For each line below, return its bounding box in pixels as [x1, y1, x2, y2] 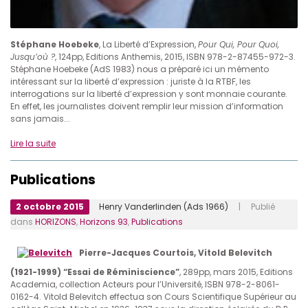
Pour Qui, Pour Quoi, [198, 38, 279, 51]
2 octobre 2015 [16, 201, 84, 213]
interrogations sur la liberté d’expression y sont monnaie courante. [10, 88, 287, 100]
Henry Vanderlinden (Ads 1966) [99, 201, 228, 213]
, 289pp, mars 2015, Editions [179, 266, 293, 278]
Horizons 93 [80, 216, 128, 228]
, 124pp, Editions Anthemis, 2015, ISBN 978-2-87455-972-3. [55, 51, 296, 63]
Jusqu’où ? [10, 51, 55, 63]
